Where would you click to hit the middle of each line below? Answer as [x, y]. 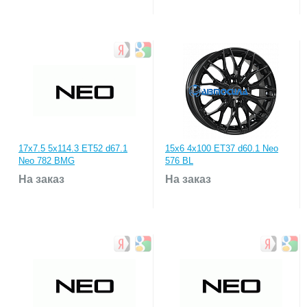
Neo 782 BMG [47, 161]
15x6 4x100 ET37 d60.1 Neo [222, 148]
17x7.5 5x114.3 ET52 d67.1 [73, 148]
